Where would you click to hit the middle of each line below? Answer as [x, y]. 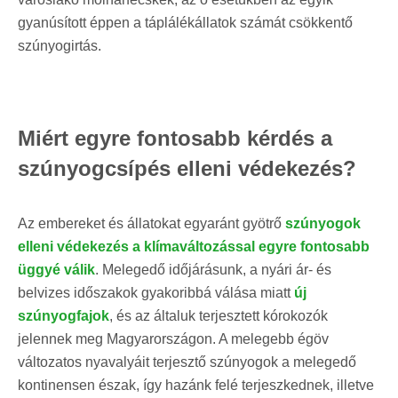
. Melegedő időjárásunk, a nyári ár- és [213, 269]
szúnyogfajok [64, 315]
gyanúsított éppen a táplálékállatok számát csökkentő [185, 22]
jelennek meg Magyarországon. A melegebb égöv [173, 338]
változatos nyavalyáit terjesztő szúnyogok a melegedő [187, 362]
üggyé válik [56, 269]
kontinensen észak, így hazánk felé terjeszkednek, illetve [196, 385]
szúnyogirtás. [60, 45]
